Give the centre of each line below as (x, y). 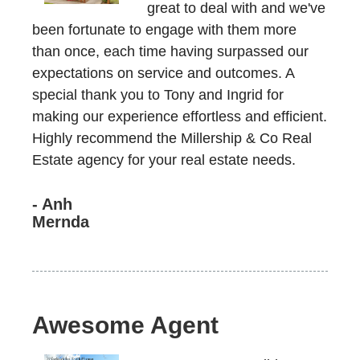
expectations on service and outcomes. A (163, 73)
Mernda (61, 222)
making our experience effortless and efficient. (180, 117)
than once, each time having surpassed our (170, 51)
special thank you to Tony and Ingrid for (158, 95)
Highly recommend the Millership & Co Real (172, 138)
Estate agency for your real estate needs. (164, 160)
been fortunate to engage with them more (164, 30)
